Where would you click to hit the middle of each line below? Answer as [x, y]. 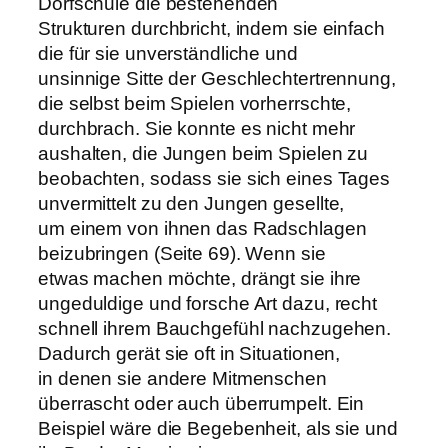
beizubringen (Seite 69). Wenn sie [182, 254]
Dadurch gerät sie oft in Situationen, [189, 354]
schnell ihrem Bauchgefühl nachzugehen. [215, 329]
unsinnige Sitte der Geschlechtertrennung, [217, 79]
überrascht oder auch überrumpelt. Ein [201, 404]
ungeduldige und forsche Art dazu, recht [208, 304]
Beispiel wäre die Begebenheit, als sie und [218, 429]
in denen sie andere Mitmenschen [182, 379]
